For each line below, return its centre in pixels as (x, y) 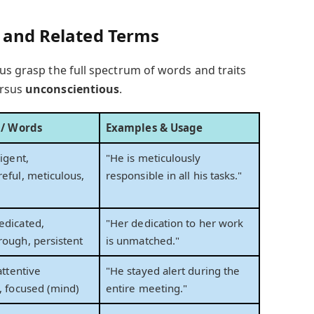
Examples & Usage (155, 128)
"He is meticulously (153, 158)
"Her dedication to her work (175, 223)
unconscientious (73, 89)
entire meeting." (147, 288)
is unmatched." (143, 241)
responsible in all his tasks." (174, 176)
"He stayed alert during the (173, 271)
